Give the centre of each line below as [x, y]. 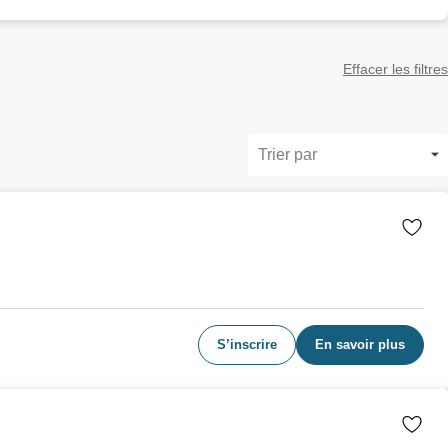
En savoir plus [360, 344]
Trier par [287, 154]
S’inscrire [247, 344]
